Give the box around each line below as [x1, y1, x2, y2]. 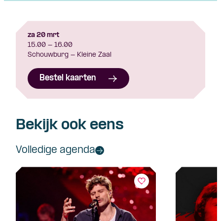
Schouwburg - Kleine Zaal [28, 51, 111, 59]
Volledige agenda [16, 145, 95, 156]
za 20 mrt [28, 32, 59, 39]
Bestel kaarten [39, 74, 96, 83]
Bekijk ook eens [16, 117, 124, 134]
